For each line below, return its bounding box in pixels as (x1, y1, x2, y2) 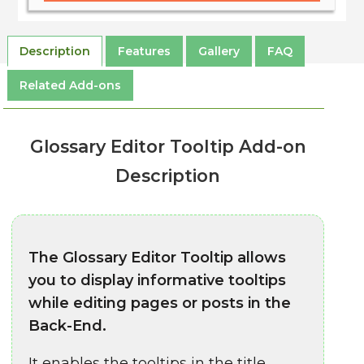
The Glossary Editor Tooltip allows (28, 249, 287, 266)
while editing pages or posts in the (28, 294, 292, 312)
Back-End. (28, 317, 107, 335)
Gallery (198, 44, 240, 58)
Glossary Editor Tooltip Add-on (29, 136, 306, 157)
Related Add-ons (19, 78, 122, 93)
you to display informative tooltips (28, 271, 287, 289)
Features (118, 44, 171, 58)
